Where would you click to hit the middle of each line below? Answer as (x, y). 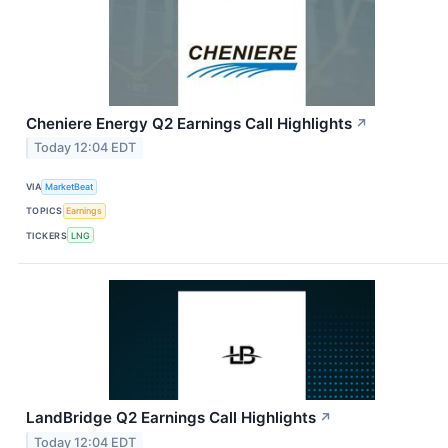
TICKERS (47, 235)
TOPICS (44, 211)
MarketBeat (69, 187)
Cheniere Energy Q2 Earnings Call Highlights (189, 123)
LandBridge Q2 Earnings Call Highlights (171, 418)
